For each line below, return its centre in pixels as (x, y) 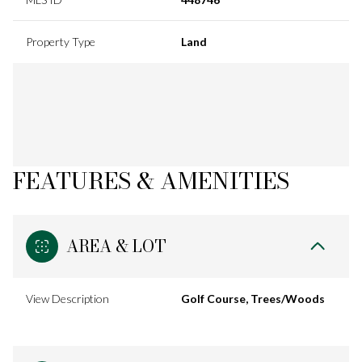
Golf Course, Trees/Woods (253, 298)
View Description (67, 298)
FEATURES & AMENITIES (151, 180)
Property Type (61, 41)
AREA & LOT (116, 246)
